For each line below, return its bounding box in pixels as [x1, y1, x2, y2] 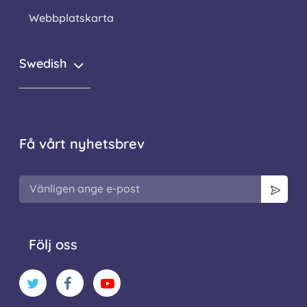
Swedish [19, 55, 66, 71]
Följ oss [29, 235, 77, 253]
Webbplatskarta [29, 10, 114, 25]
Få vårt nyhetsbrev [19, 134, 145, 152]
